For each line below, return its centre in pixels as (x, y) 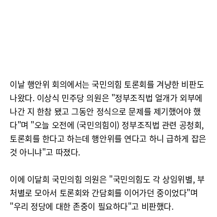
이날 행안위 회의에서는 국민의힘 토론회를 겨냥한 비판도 (107, 84)
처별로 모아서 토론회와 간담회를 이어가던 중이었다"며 (104, 193)
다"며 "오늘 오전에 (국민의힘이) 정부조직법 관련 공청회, (107, 125)
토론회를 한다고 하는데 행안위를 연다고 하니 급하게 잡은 (108, 138)
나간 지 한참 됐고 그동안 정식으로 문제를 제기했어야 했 (105, 111)
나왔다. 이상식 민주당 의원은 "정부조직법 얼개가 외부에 (106, 98)
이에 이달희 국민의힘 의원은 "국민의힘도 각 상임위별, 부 (107, 179)
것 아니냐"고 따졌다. (45, 152)
